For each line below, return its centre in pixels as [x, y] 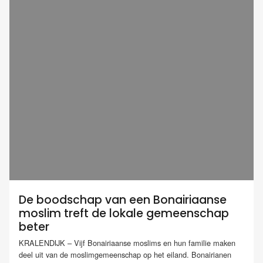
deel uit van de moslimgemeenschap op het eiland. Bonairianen [125, 255]
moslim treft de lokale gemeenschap [124, 213]
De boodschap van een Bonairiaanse [123, 200]
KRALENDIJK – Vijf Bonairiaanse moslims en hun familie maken [127, 243]
